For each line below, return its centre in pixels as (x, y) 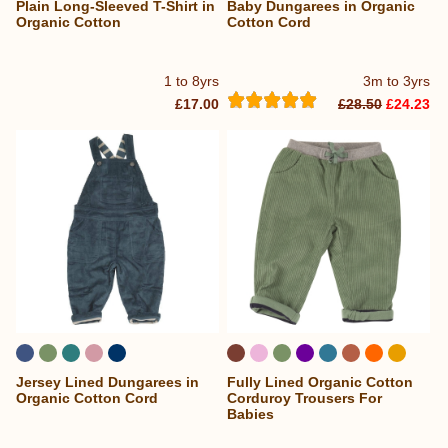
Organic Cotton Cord (87, 397)
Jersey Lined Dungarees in (107, 381)
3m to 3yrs (397, 80)
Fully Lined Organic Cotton (320, 381)
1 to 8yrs (192, 80)
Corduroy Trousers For (305, 397)
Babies (251, 413)
